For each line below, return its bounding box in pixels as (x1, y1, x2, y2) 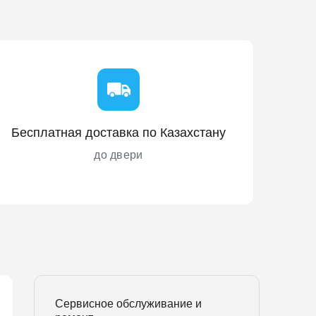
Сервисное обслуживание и (55, 298, 202, 310)
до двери (94, 149, 143, 161)
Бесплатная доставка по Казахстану (11, 126, 226, 140)
